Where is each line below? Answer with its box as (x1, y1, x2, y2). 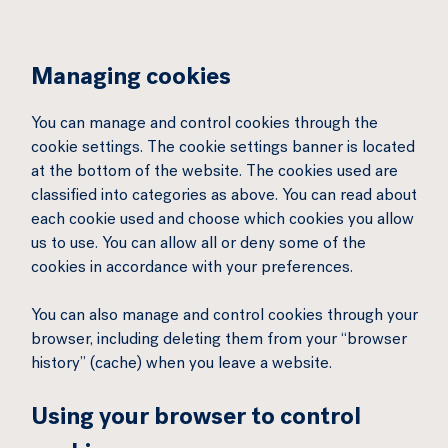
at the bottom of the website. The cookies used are (31, 165, 398, 181)
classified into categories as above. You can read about (31, 189, 417, 205)
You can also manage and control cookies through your (31, 309, 418, 325)
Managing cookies (31, 67, 231, 91)
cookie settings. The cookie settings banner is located (31, 141, 415, 157)
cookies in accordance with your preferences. (31, 261, 353, 277)
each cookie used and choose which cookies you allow (31, 213, 414, 229)
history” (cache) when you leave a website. (31, 357, 332, 373)
